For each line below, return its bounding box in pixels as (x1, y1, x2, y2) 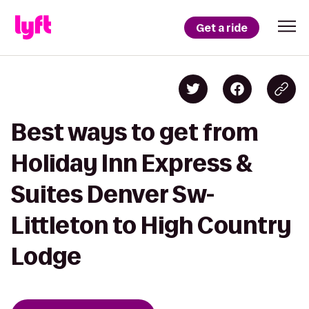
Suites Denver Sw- (11, 181, 215, 207)
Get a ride (196, 20, 248, 35)
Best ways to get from (11, 119, 259, 145)
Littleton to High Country (11, 212, 291, 238)
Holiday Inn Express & (11, 150, 253, 176)
